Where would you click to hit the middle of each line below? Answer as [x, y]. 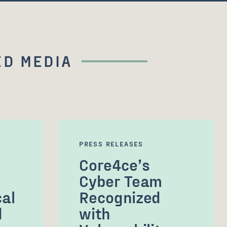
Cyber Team [121, 180]
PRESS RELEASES [111, 144]
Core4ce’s [115, 164]
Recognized [120, 197]
